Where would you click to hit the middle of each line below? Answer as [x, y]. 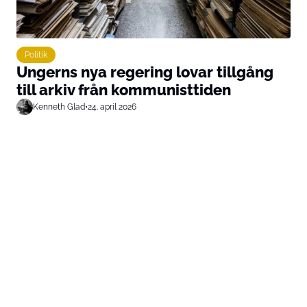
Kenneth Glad [59, 107]
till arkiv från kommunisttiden [124, 90]
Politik [36, 54]
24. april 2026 [112, 107]
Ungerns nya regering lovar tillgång [145, 72]
